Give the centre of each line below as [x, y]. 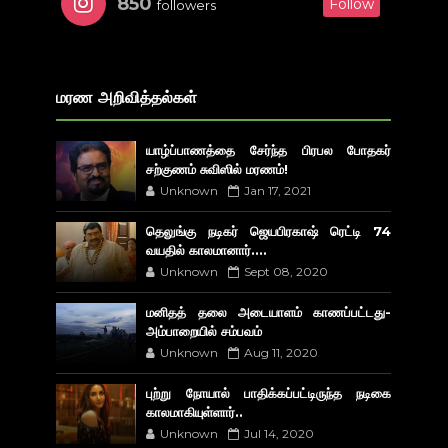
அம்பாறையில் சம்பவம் [204, 330]
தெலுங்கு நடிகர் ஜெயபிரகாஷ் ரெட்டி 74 [269, 230]
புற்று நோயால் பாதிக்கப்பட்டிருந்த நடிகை [269, 392]
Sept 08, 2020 [286, 271]
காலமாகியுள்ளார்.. [195, 411]
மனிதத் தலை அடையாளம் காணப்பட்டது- [269, 311]
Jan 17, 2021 [278, 190]
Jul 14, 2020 [279, 433]
